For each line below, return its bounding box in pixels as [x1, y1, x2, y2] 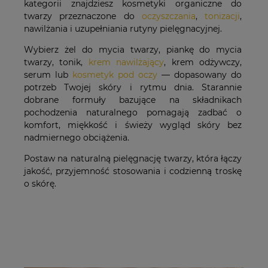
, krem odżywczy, [164, 56, 242, 68]
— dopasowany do [157, 69, 242, 80]
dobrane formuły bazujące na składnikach [24, 94, 242, 105]
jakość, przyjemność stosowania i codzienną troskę [24, 165, 242, 176]
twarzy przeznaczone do [24, 10, 142, 22]
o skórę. [24, 178, 56, 189]
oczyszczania [141, 10, 196, 22]
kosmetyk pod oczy [72, 69, 158, 80]
